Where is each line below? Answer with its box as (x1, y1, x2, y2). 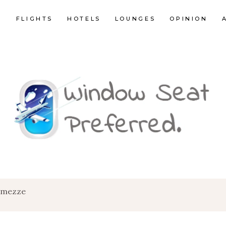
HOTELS (67, 15, 101, 22)
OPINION (169, 15, 208, 22)
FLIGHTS (16, 15, 53, 22)
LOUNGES (115, 15, 156, 22)
